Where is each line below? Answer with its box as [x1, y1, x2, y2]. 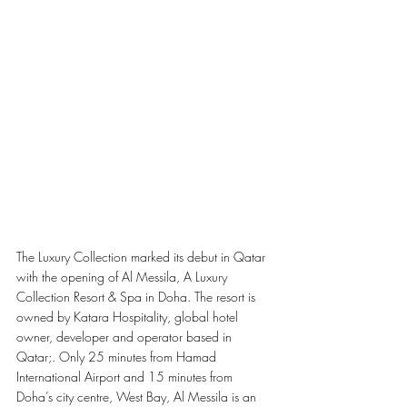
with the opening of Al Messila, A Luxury [16, 267, 231, 285]
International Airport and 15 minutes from [16, 367, 236, 385]
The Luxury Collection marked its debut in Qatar [16, 247, 269, 265]
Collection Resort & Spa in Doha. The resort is [16, 287, 259, 305]
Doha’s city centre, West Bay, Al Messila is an [16, 387, 260, 405]
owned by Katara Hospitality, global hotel [16, 307, 242, 325]
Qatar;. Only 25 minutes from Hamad [16, 347, 220, 365]
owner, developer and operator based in [16, 327, 235, 345]
